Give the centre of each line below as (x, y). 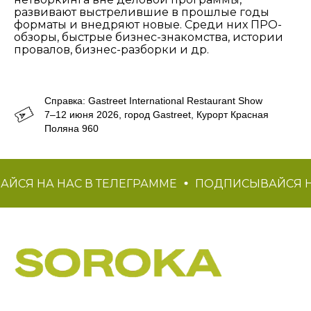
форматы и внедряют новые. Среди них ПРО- (148, 25)
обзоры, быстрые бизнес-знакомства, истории (149, 37)
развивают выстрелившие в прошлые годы (142, 12)
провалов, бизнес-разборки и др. (113, 50)
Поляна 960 (72, 129)
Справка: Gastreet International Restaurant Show (153, 101)
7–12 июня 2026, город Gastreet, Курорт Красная (157, 115)
